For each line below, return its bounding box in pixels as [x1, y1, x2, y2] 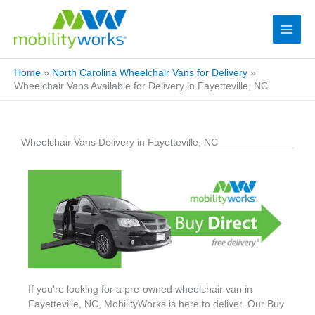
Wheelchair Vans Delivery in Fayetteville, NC [21, 137, 218, 148]
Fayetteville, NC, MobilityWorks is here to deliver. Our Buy [28, 298, 284, 309]
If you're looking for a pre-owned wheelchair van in [28, 283, 252, 295]
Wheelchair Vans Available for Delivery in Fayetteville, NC [14, 81, 268, 92]
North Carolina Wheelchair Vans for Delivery [52, 67, 247, 79]
